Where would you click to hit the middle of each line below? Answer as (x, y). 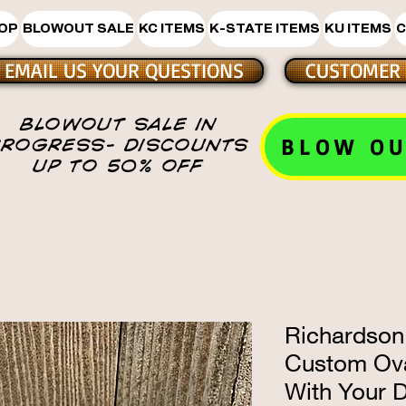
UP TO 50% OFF (118, 165)
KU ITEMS (358, 29)
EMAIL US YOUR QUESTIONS (124, 70)
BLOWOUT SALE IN (118, 124)
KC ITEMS (171, 29)
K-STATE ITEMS (264, 29)
